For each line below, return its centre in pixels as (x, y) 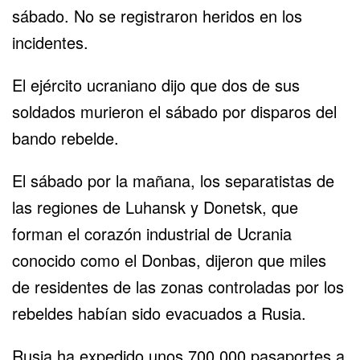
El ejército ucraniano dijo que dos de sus (156, 85)
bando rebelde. (65, 138)
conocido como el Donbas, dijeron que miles (169, 260)
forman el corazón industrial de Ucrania (152, 234)
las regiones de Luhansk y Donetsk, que (155, 207)
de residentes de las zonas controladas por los (178, 287)
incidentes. (50, 43)
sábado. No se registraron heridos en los (157, 16)
